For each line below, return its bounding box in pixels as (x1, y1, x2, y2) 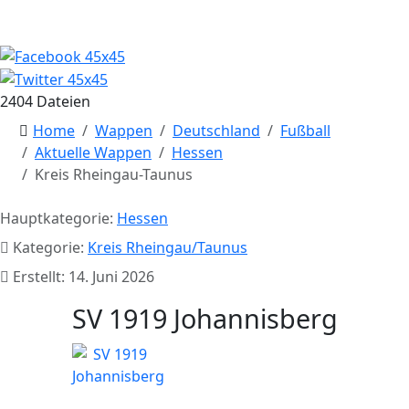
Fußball (280, 121, 330, 142)
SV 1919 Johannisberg (71, 300, 338, 337)
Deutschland (173, 121, 260, 142)
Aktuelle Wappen (35, 142, 152, 163)
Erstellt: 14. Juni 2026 (13, 267, 154, 288)
